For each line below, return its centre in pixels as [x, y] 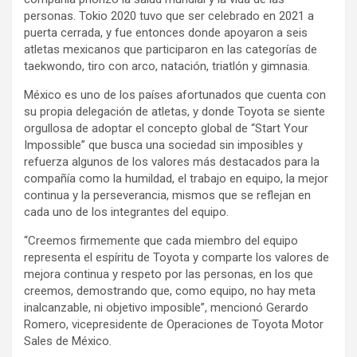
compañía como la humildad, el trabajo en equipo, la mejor [176, 178]
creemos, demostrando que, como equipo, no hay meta [170, 291]
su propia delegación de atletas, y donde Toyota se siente [175, 112]
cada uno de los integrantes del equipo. [129, 212]
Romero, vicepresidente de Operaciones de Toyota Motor [174, 324]
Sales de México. [71, 341]
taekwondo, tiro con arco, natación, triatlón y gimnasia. [175, 66]
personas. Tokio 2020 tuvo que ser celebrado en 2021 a [169, 16]
